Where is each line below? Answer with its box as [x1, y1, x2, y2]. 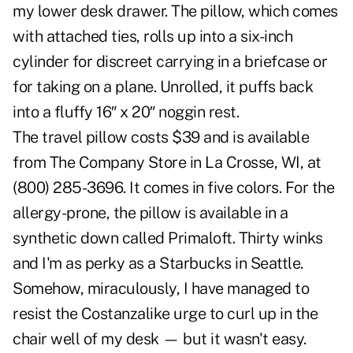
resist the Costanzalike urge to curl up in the [13, 304, 318, 324]
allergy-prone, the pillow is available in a [13, 203, 288, 223]
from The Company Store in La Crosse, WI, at [13, 153, 321, 173]
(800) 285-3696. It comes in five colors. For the [13, 178, 334, 198]
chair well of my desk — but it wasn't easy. [13, 329, 307, 349]
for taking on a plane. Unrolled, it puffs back [13, 77, 313, 97]
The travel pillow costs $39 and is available [13, 128, 309, 147]
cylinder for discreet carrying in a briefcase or [13, 52, 327, 72]
